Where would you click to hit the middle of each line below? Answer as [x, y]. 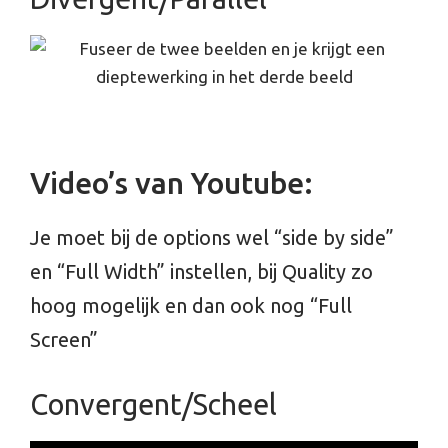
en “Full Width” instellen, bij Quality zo [201, 271]
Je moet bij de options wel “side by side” [212, 237]
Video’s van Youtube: [171, 183]
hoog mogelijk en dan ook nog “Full [191, 305]
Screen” [64, 339]
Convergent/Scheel [153, 404]
